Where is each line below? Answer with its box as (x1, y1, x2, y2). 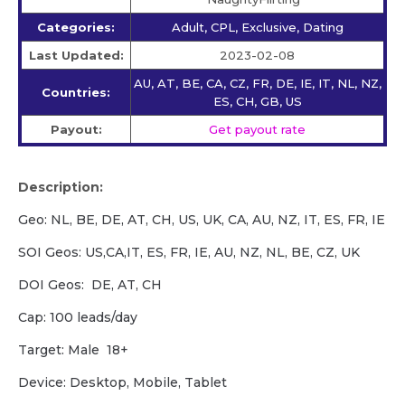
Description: (18, 179, 103, 196)
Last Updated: (28, 48, 124, 63)
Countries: (42, 85, 110, 100)
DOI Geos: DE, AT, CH (18, 277, 162, 294)
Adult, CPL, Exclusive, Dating (171, 20, 344, 35)
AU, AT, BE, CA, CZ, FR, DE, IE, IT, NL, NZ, (133, 76, 381, 91)
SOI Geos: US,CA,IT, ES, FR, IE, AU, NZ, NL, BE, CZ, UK (18, 244, 360, 261)
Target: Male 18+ (18, 342, 128, 359)
